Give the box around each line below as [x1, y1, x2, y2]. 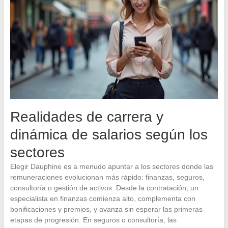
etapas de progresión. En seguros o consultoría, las [10, 216, 177, 224]
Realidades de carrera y [10, 109, 163, 125]
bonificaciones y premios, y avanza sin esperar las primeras [10, 205, 203, 214]
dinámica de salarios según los [10, 127, 208, 143]
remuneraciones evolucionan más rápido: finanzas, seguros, [10, 173, 205, 182]
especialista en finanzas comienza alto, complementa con [10, 194, 195, 203]
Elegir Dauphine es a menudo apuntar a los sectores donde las [10, 162, 213, 171]
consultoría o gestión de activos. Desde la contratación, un [10, 184, 198, 192]
